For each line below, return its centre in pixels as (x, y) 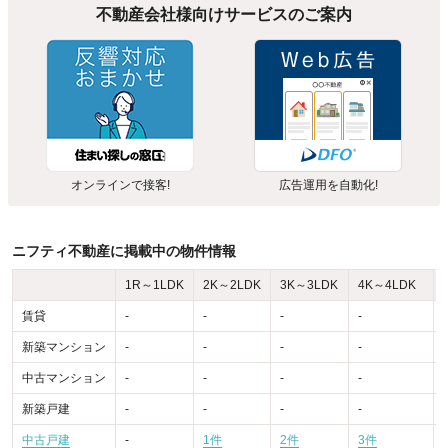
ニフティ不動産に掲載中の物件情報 (124, 251)
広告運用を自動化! (328, 185)
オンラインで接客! (120, 185)
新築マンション (64, 347)
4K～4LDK (387, 285)
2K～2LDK (232, 285)
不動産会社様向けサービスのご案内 (224, 15)
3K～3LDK (309, 285)
